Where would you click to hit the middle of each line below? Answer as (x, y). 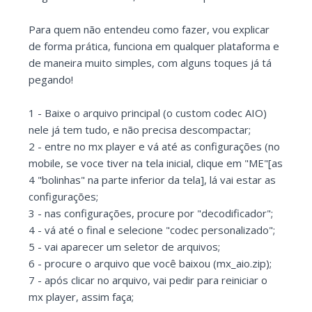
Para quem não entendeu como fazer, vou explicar (149, 30)
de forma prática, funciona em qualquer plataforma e (154, 46)
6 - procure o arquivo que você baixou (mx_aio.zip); (150, 264)
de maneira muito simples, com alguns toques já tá (150, 63)
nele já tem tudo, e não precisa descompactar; (140, 130)
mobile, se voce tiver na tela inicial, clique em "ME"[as (156, 163)
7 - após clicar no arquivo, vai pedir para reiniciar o (148, 280)
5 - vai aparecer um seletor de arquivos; (125, 247)
